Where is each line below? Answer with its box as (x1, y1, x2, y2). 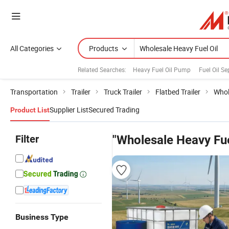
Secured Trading (88, 105, 140, 114)
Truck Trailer (104, 87, 142, 97)
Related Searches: (78, 65, 126, 74)
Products (89, 43, 118, 53)
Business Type (15, 212, 68, 222)
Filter (15, 133, 39, 145)
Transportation (10, 87, 58, 97)
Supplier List (50, 105, 88, 114)
